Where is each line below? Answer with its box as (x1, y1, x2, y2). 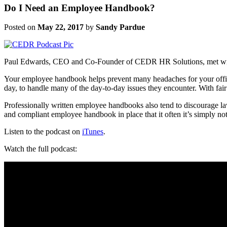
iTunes (82, 127, 103, 136)
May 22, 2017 (37, 23, 84, 32)
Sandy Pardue (96, 23, 145, 32)
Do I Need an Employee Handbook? (4, 2, 155, 13)
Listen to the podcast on (4, 127, 82, 136)
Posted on (4, 23, 37, 32)
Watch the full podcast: (4, 144, 77, 154)
